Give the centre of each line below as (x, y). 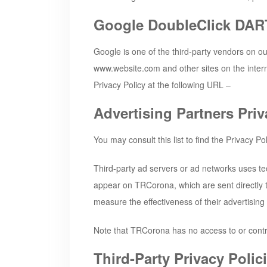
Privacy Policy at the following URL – (162, 84)
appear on (114, 184)
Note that (112, 230)
